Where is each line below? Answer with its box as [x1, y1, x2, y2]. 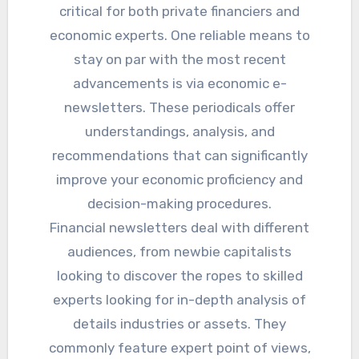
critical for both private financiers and [59, 3, 300, 20]
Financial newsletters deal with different [50, 220, 309, 236]
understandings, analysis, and [84, 123, 275, 140]
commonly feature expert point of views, [48, 340, 311, 357]
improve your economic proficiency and [56, 171, 303, 188]
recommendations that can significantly [51, 147, 308, 164]
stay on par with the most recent [73, 51, 286, 68]
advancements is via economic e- [72, 75, 287, 92]
